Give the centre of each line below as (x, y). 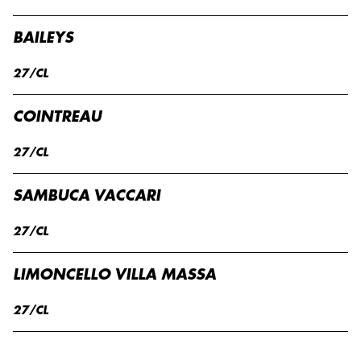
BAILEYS (43, 38)
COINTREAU (57, 117)
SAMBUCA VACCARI (87, 196)
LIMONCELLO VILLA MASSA (114, 275)
